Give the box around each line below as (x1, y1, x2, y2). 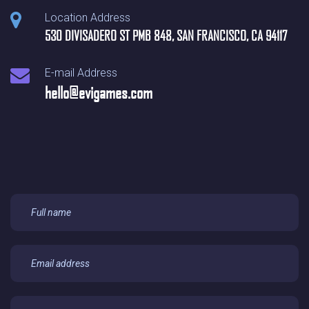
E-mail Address (45, 66, 117, 80)
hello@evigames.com (45, 83, 152, 103)
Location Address (45, 11, 130, 25)
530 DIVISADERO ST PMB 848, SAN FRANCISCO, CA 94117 (45, 27, 287, 44)
